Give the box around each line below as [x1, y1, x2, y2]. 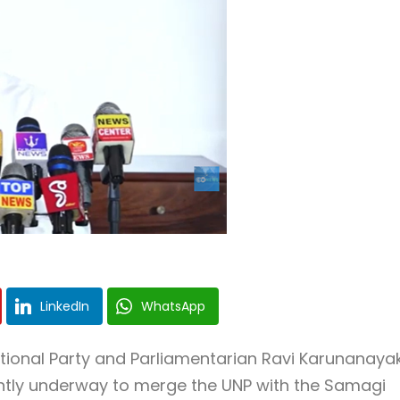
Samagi [324, 374, 386, 396]
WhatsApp [141, 297, 205, 315]
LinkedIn [40, 297, 89, 315]
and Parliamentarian [90, 347, 262, 370]
